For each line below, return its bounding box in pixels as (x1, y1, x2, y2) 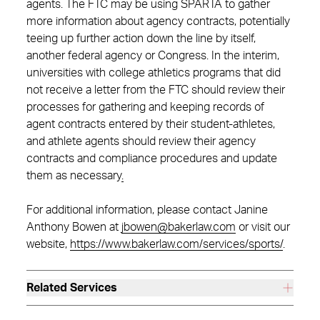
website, (26, 239, 70, 250)
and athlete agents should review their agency (26, 136, 256, 147)
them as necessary (26, 170, 121, 181)
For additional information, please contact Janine (26, 204, 268, 216)
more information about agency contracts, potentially (26, 16, 290, 27)
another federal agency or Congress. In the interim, (26, 50, 279, 61)
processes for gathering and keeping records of (26, 101, 264, 113)
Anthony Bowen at (26, 221, 121, 233)
